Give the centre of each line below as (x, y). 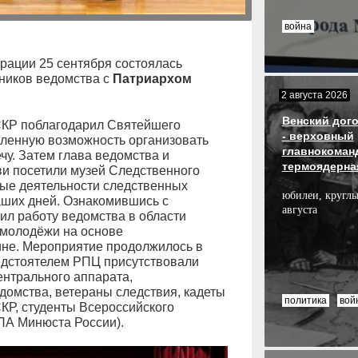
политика (305, 300)
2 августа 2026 (314, 95)
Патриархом (152, 78)
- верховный (318, 136)
